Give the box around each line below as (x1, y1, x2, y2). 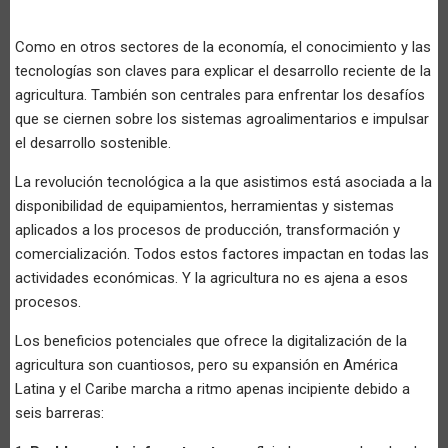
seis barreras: (15, 403, 104, 422)
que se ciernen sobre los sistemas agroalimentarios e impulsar (15, 109, 429, 128)
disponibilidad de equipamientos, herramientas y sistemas (15, 196, 394, 215)
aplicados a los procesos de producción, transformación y (15, 220, 400, 239)
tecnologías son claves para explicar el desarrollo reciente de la (15, 61, 431, 80)
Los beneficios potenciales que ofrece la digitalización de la (15, 331, 407, 350)
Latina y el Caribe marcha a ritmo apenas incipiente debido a (15, 379, 410, 398)
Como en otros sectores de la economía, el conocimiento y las (15, 37, 431, 56)
